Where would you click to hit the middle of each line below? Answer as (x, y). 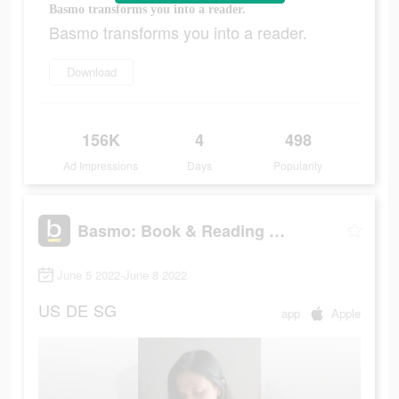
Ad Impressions (101, 166)
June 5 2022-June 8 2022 (122, 275)
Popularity (298, 166)
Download (91, 72)
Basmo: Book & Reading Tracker (277, 230)
